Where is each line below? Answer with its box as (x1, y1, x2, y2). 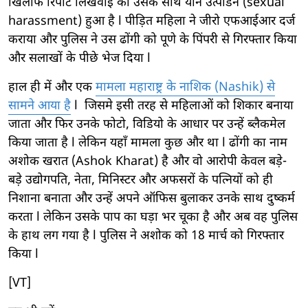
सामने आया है (8, 98, 71, 114)
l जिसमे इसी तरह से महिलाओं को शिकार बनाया (71, 98, 294, 114)
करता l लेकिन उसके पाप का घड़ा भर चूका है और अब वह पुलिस (8, 209, 298, 225)
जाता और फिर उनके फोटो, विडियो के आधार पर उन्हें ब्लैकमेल (8, 116, 285, 133)
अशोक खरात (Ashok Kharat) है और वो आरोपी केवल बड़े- (8, 153, 287, 170)
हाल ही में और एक (8, 79, 96, 96)
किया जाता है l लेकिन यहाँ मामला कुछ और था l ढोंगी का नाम (8, 135, 287, 151)
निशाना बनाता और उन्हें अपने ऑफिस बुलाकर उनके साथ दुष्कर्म (8, 190, 295, 207)
